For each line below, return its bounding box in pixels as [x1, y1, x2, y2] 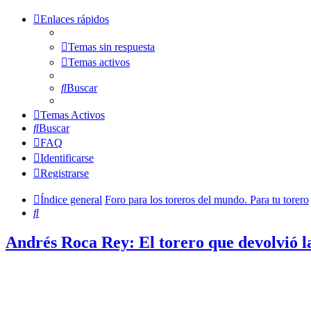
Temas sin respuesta [68, 41, 155, 53]
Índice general [40, 194, 102, 205]
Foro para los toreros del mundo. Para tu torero [105, 194, 309, 205]
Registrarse [40, 167, 89, 179]
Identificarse [40, 152, 94, 164]
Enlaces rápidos [40, 13, 109, 25]
